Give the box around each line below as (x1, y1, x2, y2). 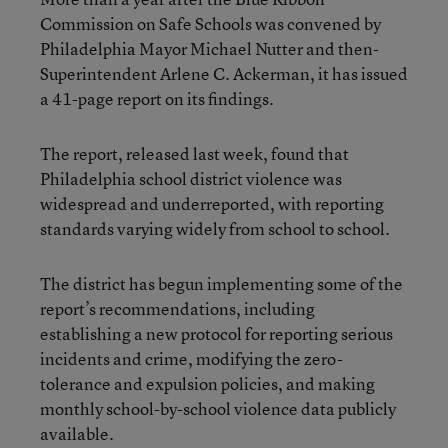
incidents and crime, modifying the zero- (40, 347, 343, 370)
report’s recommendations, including (40, 297, 315, 320)
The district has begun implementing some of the (40, 272, 403, 295)
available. (40, 422, 114, 445)
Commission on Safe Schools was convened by (40, 12, 381, 35)
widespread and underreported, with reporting (40, 192, 384, 215)
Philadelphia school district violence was (40, 167, 342, 190)
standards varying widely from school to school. (40, 217, 390, 240)
